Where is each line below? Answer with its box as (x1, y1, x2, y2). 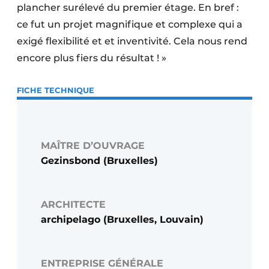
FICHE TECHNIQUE (17, 85, 94, 95)
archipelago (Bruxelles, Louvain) (41, 214, 204, 226)
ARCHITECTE (41, 199, 106, 211)
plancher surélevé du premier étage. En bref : (17, 2, 239, 14)
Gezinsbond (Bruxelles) (41, 155, 158, 167)
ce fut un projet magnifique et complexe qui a (17, 19, 243, 31)
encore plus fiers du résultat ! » (17, 52, 166, 64)
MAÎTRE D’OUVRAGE (41, 140, 145, 152)
